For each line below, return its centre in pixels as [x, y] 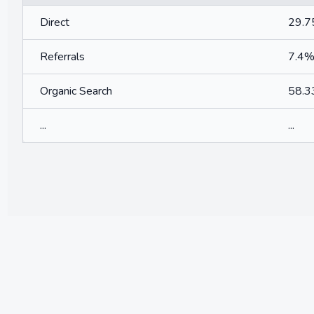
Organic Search [76, 91]
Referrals [62, 57]
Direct [55, 22]
